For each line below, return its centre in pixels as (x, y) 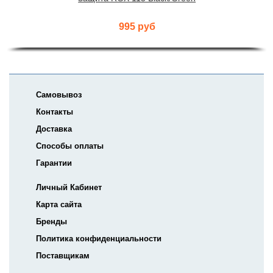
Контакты (55, 112)
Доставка (54, 129)
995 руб (137, 27)
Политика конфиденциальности (99, 239)
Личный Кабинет (69, 188)
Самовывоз (59, 95)
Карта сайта (59, 205)
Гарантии (54, 163)
